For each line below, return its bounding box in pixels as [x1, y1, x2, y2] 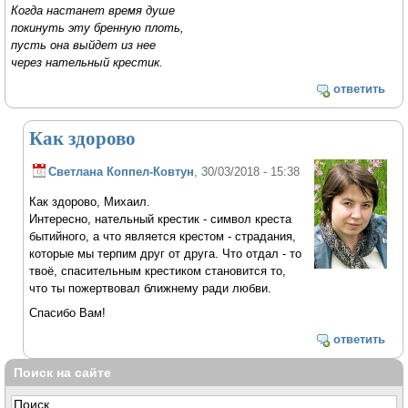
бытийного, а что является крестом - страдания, [29, 229, 297, 244]
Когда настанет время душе [11, 4, 176, 18]
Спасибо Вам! [29, 305, 107, 320]
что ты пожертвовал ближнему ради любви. [29, 281, 272, 296]
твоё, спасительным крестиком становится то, [29, 264, 287, 279]
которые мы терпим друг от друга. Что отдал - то [29, 247, 302, 261]
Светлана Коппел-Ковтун [48, 165, 195, 179]
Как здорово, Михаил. [29, 195, 151, 209]
